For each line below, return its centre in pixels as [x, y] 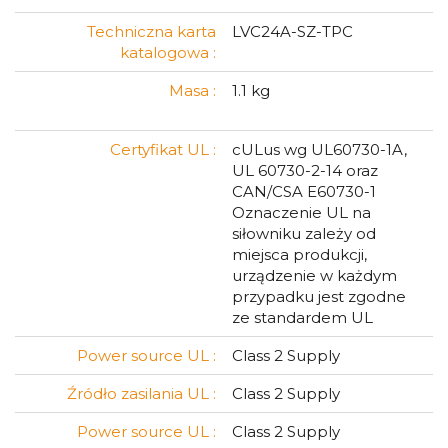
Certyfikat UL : [163, 149]
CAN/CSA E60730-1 [304, 191]
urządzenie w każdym [314, 275]
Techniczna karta [151, 31]
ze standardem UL [302, 317]
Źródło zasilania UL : [141, 393]
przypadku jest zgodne [319, 296]
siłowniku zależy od [304, 233]
